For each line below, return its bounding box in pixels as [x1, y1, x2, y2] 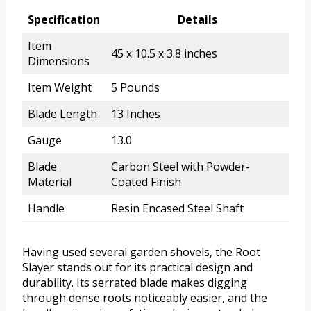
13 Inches [111, 106, 160, 122]
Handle [28, 201, 65, 217]
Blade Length [28, 106, 97, 122]
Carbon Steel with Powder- [111, 159, 250, 175]
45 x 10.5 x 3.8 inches [111, 46, 217, 62]
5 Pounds [111, 80, 160, 96]
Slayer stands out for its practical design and [22, 260, 253, 276]
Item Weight [28, 80, 92, 96]
